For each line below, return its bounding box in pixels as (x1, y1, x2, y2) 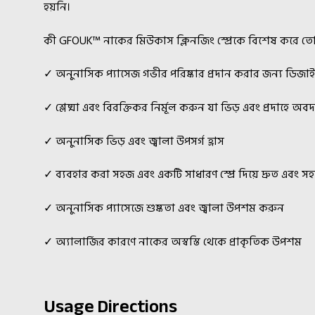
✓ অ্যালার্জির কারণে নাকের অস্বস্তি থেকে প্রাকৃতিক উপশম (44, 232, 302, 251)
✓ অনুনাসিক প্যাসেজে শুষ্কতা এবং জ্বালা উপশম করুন (44, 198, 285, 217)
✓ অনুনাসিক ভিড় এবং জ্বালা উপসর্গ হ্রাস (44, 131, 225, 150)
